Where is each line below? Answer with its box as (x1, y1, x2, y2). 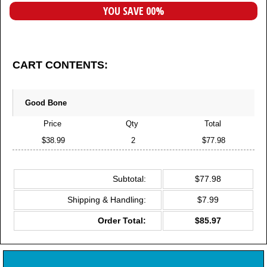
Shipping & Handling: (67, 194, 146, 204)
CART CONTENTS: (13, 58, 108, 71)
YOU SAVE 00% (103, 3, 164, 18)
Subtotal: (113, 173, 146, 184)
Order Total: (98, 215, 146, 225)
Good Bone (25, 98, 67, 107)
